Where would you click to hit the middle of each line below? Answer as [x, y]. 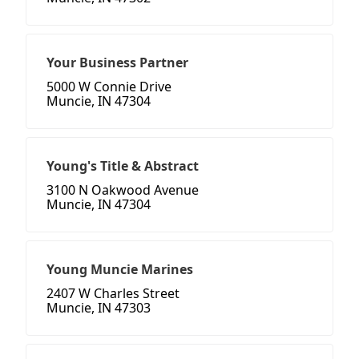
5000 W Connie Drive [109, 87]
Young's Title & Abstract [123, 166]
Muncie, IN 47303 [99, 308]
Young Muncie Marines [120, 270]
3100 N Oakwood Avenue [123, 190]
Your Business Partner [117, 63]
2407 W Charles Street [113, 294]
